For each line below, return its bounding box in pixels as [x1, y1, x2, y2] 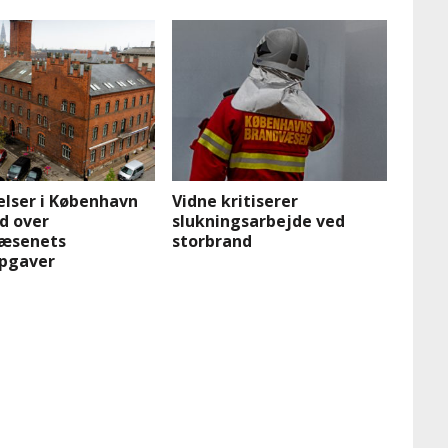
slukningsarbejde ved [172, 210, 346, 233]
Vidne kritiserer [172, 190, 299, 213]
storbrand [172, 230, 253, 253]
